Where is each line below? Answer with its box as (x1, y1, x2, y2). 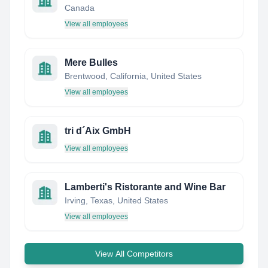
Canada (65, 3, 95, 13)
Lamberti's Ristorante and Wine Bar (65, 182, 226, 192)
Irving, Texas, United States (65, 196, 168, 205)
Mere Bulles (65, 57, 118, 68)
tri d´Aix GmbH (65, 126, 131, 136)
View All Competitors (95, 249, 173, 258)
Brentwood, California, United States (65, 71, 202, 81)
